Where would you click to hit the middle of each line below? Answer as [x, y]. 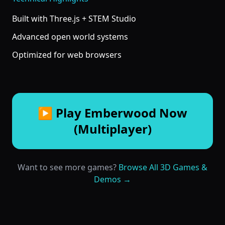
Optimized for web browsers [67, 54]
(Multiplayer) [113, 129]
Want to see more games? [68, 167]
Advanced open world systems [70, 36]
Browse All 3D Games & [163, 167]
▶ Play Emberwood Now [113, 113]
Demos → [113, 179]
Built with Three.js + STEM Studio [74, 18]
